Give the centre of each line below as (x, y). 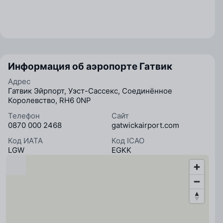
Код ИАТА (25, 141)
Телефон (24, 116)
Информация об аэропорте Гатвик (90, 66)
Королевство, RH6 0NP (50, 100)
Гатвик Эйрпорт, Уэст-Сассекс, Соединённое (90, 91)
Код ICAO (128, 141)
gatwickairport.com (145, 125)
